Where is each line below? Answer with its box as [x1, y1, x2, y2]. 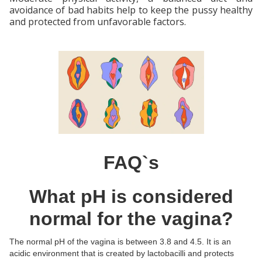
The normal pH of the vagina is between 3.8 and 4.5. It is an [9, 236, 231, 246]
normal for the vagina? [29, 208, 233, 229]
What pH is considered [29, 185, 233, 207]
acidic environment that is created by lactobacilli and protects [9, 248, 234, 258]
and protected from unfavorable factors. [9, 15, 186, 28]
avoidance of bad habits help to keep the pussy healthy [9, 3, 253, 16]
